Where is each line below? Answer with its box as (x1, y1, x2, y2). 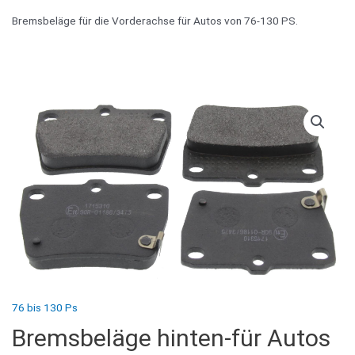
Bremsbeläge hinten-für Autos (12, 323, 330, 352)
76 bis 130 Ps (12, 301, 78, 314)
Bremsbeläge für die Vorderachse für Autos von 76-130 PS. (12, 14, 298, 28)
